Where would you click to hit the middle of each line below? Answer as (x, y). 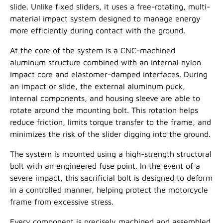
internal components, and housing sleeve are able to (105, 98)
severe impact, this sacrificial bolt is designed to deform (111, 178)
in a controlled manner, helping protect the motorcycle (109, 190)
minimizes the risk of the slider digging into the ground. (110, 134)
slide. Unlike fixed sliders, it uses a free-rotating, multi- (110, 7)
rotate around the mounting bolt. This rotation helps (104, 110)
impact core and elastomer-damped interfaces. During (109, 74)
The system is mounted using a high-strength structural (111, 154)
